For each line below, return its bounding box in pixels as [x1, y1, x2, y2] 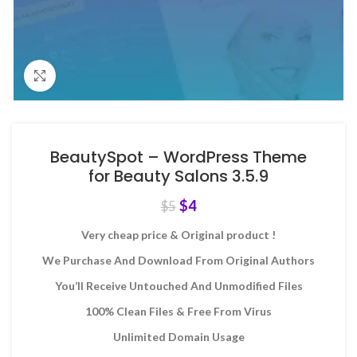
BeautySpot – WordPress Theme [50, 146, 307, 168]
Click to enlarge [56, 69, 135, 82]
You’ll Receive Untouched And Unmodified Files [54, 279, 303, 292]
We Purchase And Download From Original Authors [42, 253, 315, 267]
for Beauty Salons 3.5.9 [88, 165, 269, 187]
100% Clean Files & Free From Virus [85, 304, 272, 318]
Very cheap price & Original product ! [81, 228, 276, 241]
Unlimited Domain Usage [112, 330, 245, 343]
